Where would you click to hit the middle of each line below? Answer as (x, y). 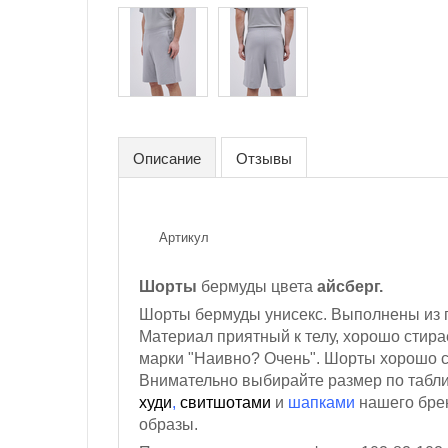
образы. (168, 424)
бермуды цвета (257, 286)
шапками (321, 402)
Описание (167, 157)
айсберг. (350, 286)
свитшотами (225, 402)
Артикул (184, 236)
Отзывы (264, 157)
